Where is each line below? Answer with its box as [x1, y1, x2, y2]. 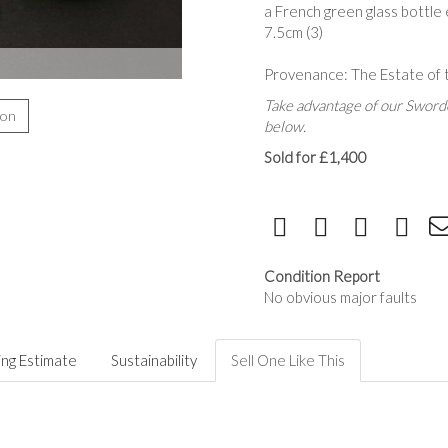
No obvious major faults [264, 288, 417, 306]
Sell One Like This [231, 351, 345, 369]
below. [264, 117, 306, 135]
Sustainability [111, 351, 197, 369]
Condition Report [264, 267, 380, 285]
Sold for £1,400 [264, 148, 367, 166]
